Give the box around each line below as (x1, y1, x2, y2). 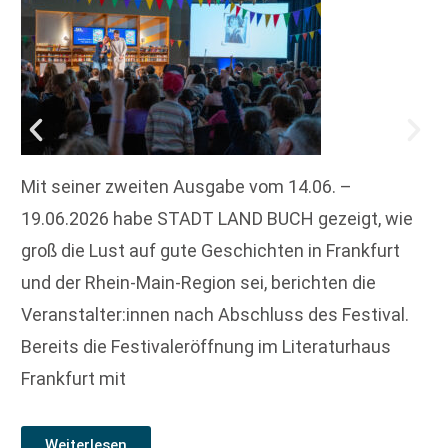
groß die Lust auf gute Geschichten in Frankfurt (21, 240, 400, 262)
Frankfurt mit (21, 368, 126, 390)
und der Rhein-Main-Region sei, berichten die (21, 272, 376, 294)
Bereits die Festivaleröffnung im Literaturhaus (21, 336, 391, 358)
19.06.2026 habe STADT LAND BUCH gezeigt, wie (21, 208, 413, 230)
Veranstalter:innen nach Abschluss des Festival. (21, 304, 409, 326)
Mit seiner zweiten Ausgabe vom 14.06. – (21, 176, 352, 198)
